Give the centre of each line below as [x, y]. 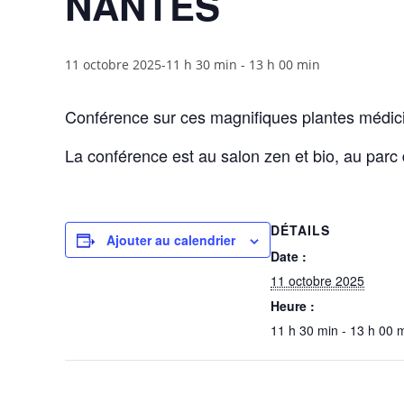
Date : [289, 256]
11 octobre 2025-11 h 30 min [151, 64]
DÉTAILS [300, 230]
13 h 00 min [285, 64]
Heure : [293, 306]
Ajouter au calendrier [171, 240]
